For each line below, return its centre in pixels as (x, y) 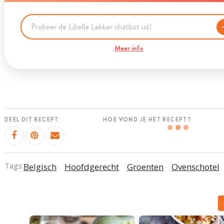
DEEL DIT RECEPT (31, 119)
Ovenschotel (195, 166)
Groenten (145, 166)
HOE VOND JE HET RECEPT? (147, 119)
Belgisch (40, 166)
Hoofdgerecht (91, 166)
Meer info (128, 48)
